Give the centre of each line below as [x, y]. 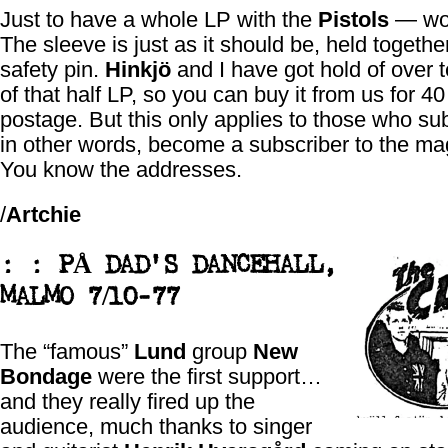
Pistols [353, 19]
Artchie [43, 214]
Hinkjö [138, 69]
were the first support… [207, 376]
